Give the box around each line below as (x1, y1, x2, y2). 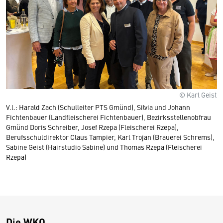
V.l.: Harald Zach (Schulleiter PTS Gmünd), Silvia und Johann (6, 102, 190, 112)
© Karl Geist (179, 89, 217, 100)
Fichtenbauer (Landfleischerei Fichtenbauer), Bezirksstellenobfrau (6, 111, 211, 122)
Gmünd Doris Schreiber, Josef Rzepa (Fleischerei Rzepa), (6, 121, 179, 132)
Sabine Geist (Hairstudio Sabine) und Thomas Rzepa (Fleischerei (6, 141, 202, 152)
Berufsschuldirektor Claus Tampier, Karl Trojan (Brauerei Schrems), (6, 131, 215, 142)
